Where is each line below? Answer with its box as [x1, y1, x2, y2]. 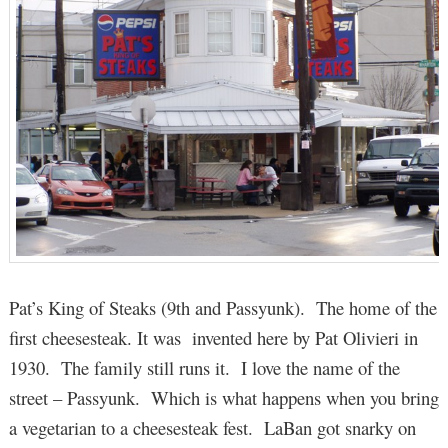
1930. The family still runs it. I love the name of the [8, 355, 400, 381]
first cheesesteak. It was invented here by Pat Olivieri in [8, 325, 418, 351]
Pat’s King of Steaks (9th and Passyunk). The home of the [8, 295, 437, 321]
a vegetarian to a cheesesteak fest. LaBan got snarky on [8, 415, 416, 441]
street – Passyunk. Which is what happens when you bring [8, 385, 439, 411]
